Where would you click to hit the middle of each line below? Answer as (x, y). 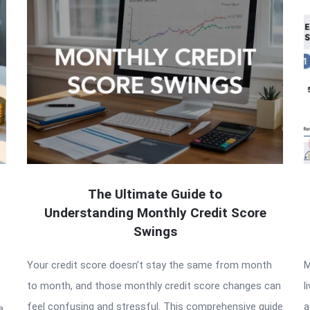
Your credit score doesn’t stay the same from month (149, 265)
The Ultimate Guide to (155, 194)
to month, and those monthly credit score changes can (154, 285)
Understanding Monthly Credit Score (155, 212)
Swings (155, 231)
